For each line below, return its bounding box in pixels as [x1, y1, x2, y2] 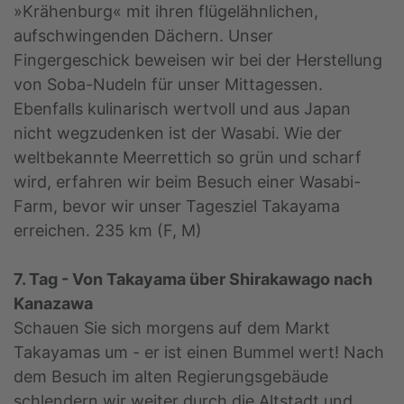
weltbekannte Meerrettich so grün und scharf [14, 148, 362, 168]
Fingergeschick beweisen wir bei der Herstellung [14, 50, 382, 70]
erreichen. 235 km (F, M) [14, 221, 202, 241]
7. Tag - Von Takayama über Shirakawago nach [14, 270, 372, 289]
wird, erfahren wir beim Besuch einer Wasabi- [14, 172, 361, 192]
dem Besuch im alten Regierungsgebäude [14, 367, 328, 387]
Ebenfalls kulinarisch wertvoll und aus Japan [14, 99, 351, 119]
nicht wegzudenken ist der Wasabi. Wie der [14, 124, 342, 143]
